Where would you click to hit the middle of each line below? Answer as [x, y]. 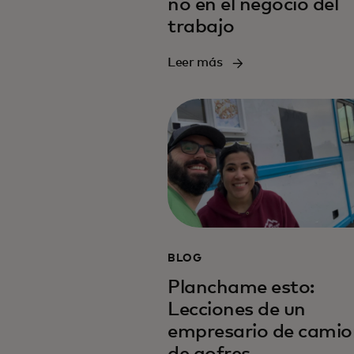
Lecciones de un [237, 310]
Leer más [195, 63]
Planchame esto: [241, 288]
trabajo [201, 27]
